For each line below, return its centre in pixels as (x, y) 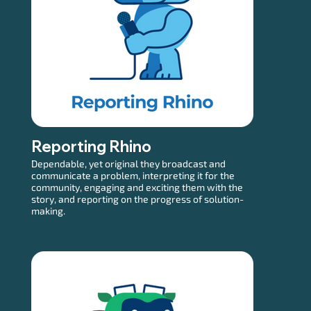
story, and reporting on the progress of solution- (137, 199)
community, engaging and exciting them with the (137, 187)
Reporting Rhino (91, 146)
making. (48, 210)
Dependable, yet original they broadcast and (128, 163)
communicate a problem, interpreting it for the (133, 175)
